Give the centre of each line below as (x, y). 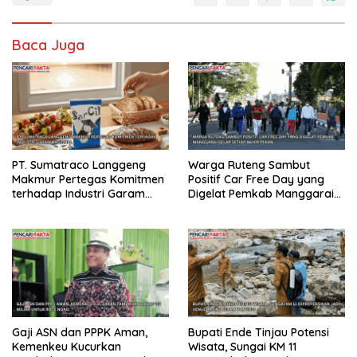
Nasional (35, 208)
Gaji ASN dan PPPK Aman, (80, 333)
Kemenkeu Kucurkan (67, 347)
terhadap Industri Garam (78, 194)
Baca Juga (48, 45)
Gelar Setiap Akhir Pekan (254, 208)
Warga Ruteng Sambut (249, 165)
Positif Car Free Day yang (256, 180)
